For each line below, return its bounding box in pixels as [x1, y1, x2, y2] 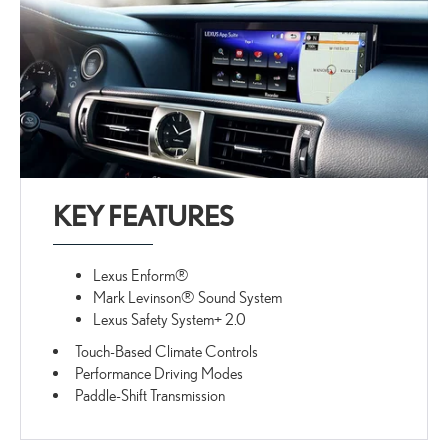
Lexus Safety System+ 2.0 [93, 310, 247, 330]
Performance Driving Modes [75, 364, 244, 384]
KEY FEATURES [53, 199, 235, 234]
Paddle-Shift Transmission [75, 386, 226, 406]
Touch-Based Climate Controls [75, 342, 259, 362]
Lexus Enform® [93, 266, 190, 286]
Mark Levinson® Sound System [93, 288, 283, 308]
